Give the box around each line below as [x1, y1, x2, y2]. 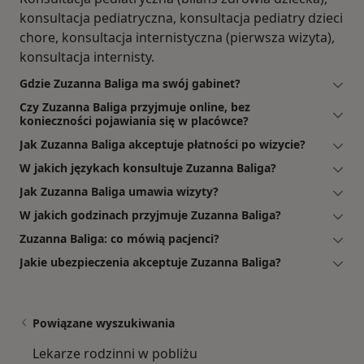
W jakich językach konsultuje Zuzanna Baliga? [19, 160, 276, 176]
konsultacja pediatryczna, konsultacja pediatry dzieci [19, 9, 343, 28]
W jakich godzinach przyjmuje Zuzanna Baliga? [19, 207, 281, 223]
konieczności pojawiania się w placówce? [19, 113, 249, 129]
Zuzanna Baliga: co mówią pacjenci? [19, 231, 219, 247]
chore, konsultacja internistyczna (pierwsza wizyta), [19, 28, 335, 47]
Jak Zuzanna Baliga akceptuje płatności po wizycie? [19, 136, 305, 153]
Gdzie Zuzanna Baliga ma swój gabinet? [19, 76, 240, 92]
